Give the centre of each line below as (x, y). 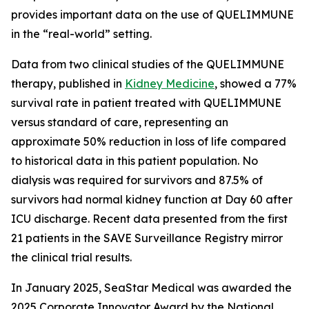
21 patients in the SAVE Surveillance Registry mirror (147, 238)
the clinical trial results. (71, 257)
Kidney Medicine (170, 83)
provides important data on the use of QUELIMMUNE (152, 14)
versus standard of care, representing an (120, 122)
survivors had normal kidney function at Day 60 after (152, 199)
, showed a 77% (256, 83)
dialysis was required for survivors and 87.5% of (137, 180)
